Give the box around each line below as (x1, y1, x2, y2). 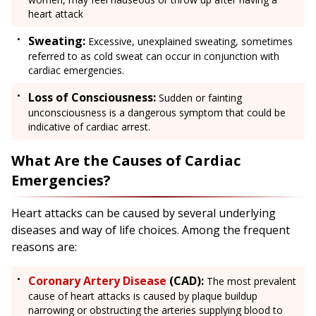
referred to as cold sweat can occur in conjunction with (28, 49, 279, 63)
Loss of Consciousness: (28, 90, 156, 106)
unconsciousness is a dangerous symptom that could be (28, 106, 286, 120)
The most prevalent (204, 274, 296, 288)
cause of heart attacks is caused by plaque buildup (28, 289, 257, 303)
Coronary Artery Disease (28, 273, 166, 289)
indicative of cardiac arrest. (28, 120, 150, 134)
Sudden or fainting (156, 91, 242, 105)
